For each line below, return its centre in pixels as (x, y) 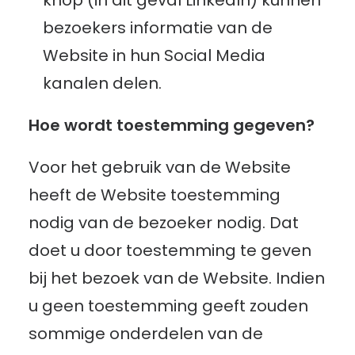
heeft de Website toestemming (155, 195)
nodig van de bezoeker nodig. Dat (164, 223)
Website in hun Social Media (154, 55)
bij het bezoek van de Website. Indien (177, 278)
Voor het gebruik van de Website (160, 167)
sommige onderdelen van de (146, 334)
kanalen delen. (102, 83)
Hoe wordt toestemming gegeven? (172, 125)
